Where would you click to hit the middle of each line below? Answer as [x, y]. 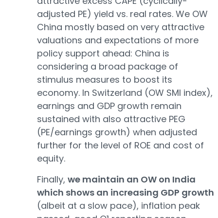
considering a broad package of [108, 66]
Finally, [52, 179]
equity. [51, 158]
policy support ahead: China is [103, 53]
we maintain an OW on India [132, 179]
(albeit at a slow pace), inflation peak [118, 206]
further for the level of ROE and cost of [120, 145]
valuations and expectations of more [118, 40]
